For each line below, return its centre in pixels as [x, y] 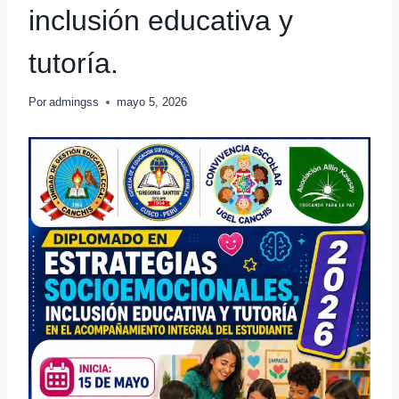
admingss [74, 102]
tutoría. [73, 64]
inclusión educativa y [161, 21]
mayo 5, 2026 [152, 102]
